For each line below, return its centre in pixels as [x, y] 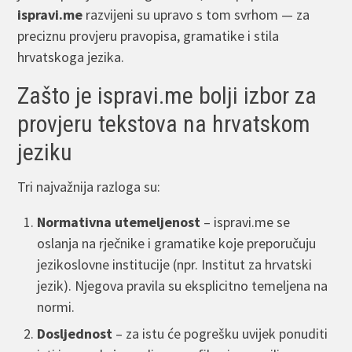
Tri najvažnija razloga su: [89, 186]
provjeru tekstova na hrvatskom [164, 123]
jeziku [45, 152]
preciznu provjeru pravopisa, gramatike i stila [148, 35]
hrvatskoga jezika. [71, 57]
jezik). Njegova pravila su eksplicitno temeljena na [183, 285]
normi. [56, 306]
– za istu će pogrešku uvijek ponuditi [220, 334]
